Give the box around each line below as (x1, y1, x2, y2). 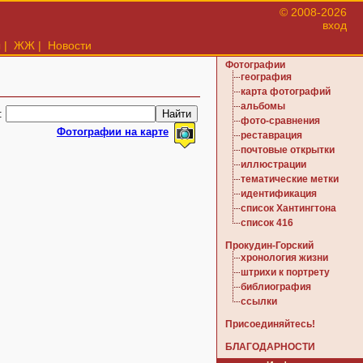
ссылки (241, 297, 277, 306)
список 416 (241, 218, 293, 228)
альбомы (241, 101, 285, 111)
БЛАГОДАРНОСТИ (225, 342, 315, 352)
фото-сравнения (241, 116, 320, 126)
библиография (241, 282, 311, 292)
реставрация (241, 130, 302, 140)
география (241, 72, 292, 82)
